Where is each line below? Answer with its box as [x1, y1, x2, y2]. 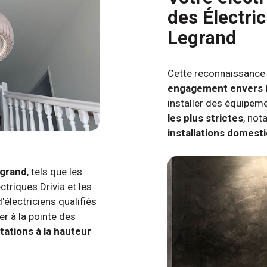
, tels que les [27, 166, 82, 178]
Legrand [167, 27, 237, 49]
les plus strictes [167, 112, 243, 125]
